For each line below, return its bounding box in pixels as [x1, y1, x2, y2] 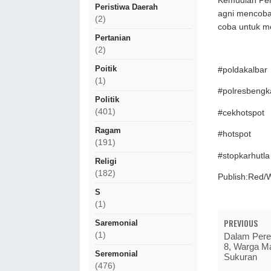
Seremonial [95, 249, 138, 258]
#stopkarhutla [218, 151, 270, 160]
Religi [95, 157, 117, 166]
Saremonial [95, 218, 138, 227]
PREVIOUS [224, 216, 258, 229]
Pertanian [95, 33, 131, 42]
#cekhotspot [218, 108, 264, 117]
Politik [95, 95, 119, 104]
